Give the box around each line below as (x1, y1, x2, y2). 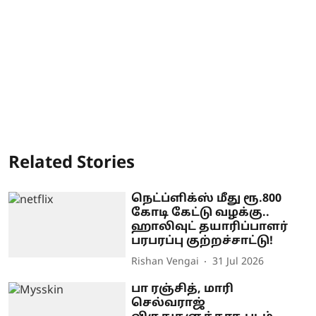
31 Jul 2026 (212, 256, 265, 268)
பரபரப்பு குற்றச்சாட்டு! (131, 233, 274, 248)
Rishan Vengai (131, 256, 200, 268)
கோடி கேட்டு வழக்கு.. (131, 205, 270, 220)
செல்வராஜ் (131, 296, 206, 310)
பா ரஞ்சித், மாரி (131, 281, 234, 296)
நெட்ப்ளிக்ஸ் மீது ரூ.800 (131, 191, 282, 206)
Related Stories (8, 152, 135, 174)
